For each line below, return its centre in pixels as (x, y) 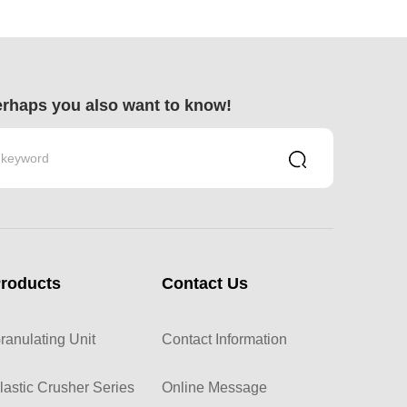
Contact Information (225, 339)
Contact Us (205, 283)
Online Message (215, 387)
